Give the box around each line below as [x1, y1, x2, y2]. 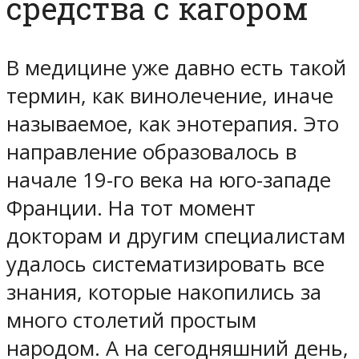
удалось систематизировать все [6, 249, 325, 278]
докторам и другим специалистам [6, 221, 345, 250]
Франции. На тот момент [6, 193, 256, 222]
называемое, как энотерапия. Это [6, 109, 339, 138]
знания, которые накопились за [6, 277, 321, 306]
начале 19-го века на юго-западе [6, 165, 331, 194]
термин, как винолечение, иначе [6, 81, 333, 110]
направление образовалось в [6, 137, 296, 166]
